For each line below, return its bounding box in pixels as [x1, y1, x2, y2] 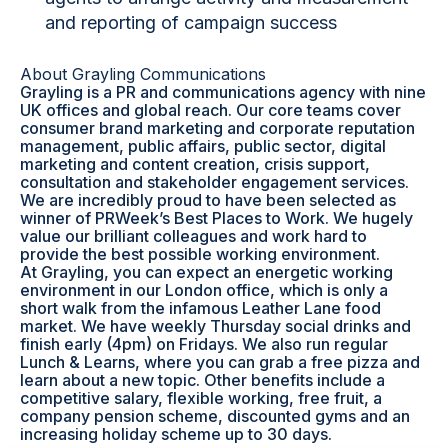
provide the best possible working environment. [20, 244, 380, 264]
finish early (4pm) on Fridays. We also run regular [20, 334, 388, 354]
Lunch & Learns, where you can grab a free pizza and [20, 352, 420, 372]
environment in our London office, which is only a [20, 280, 388, 300]
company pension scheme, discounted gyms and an [20, 406, 410, 426]
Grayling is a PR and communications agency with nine [20, 82, 426, 102]
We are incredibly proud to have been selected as [20, 190, 396, 210]
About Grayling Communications [20, 64, 266, 84]
